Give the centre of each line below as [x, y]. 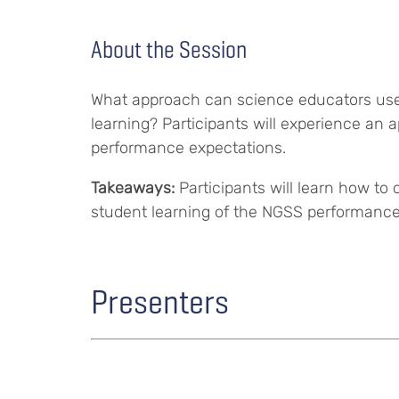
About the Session [169, 49]
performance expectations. [188, 148]
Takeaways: [135, 188]
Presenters [160, 301]
